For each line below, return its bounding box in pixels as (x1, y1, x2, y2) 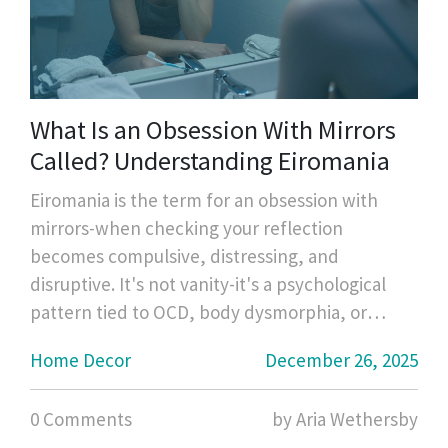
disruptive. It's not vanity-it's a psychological (30, 271, 386, 296)
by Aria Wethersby (272, 406, 418, 431)
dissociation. (30, 327, 129, 352)
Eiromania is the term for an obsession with (30, 187, 378, 212)
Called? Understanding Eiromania (30, 143, 390, 177)
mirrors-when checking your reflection (30, 215, 343, 240)
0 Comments (30, 406, 132, 431)
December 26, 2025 (265, 347, 418, 372)
